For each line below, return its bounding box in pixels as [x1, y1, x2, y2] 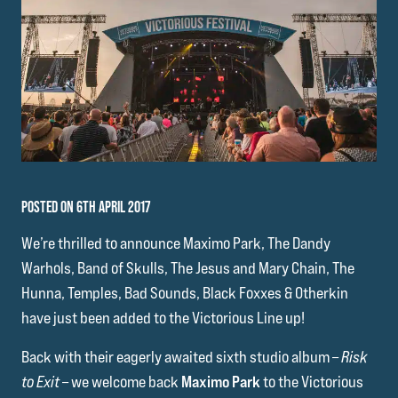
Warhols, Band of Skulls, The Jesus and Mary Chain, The [21, 259, 354, 278]
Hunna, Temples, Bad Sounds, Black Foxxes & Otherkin [21, 283, 348, 303]
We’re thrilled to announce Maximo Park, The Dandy [21, 234, 330, 253]
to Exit [21, 372, 60, 392]
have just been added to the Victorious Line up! [21, 308, 305, 328]
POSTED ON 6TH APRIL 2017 [21, 197, 150, 217]
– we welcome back [60, 372, 181, 392]
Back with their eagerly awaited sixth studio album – [21, 347, 341, 367]
